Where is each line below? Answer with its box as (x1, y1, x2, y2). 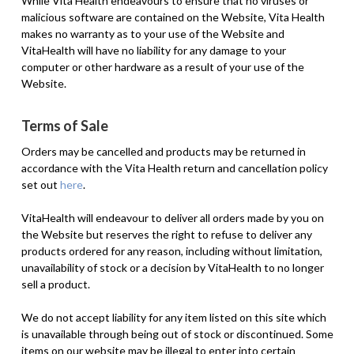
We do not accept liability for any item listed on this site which (21, 310, 326, 324)
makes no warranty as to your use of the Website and (21, 26, 284, 40)
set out (21, 177, 60, 191)
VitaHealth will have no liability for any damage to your (21, 43, 286, 57)
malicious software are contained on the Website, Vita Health (21, 9, 325, 24)
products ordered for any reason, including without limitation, (21, 243, 322, 258)
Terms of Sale (21, 116, 108, 134)
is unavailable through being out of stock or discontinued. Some (21, 326, 333, 341)
